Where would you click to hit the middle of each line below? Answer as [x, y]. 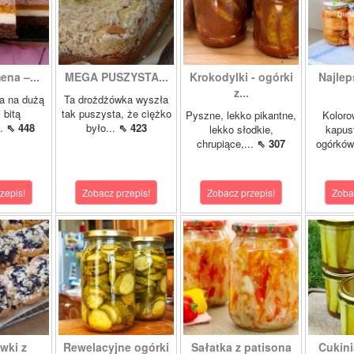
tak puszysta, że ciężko [116, 113]
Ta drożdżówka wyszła [116, 99]
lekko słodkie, [241, 129]
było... [102, 128]
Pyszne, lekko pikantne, [241, 115]
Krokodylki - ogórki [241, 77]
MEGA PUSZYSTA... [116, 77]
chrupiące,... [227, 143]
